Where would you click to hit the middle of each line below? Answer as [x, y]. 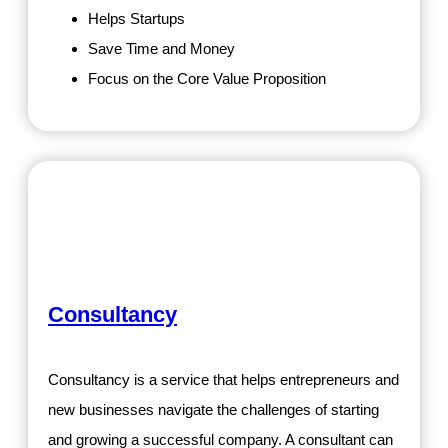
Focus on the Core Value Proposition [207, 79]
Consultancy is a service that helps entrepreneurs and [223, 379]
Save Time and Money [161, 49]
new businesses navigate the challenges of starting [213, 409]
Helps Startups [136, 19]
